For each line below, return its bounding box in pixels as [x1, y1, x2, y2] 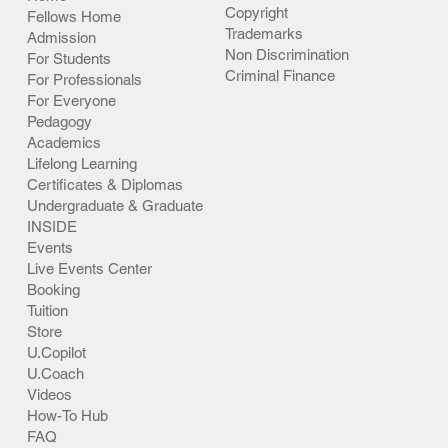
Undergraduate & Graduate [26, 196, 203, 214]
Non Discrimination [225, 45, 350, 63]
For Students [26, 49, 111, 67]
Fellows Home [26, 7, 121, 25]
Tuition [26, 301, 68, 319]
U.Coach [26, 364, 84, 382]
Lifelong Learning [26, 154, 137, 172]
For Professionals [26, 70, 142, 88]
